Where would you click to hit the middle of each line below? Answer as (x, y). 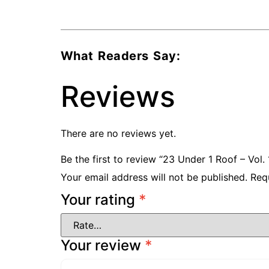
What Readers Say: (120, 56)
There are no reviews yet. (118, 133)
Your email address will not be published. (154, 177)
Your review (102, 245)
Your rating (99, 200)
